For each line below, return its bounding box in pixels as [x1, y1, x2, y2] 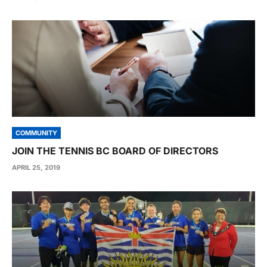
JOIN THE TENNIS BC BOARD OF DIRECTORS [12, 145, 218, 157]
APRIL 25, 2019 [12, 163, 60, 172]
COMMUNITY [15, 129, 57, 137]
